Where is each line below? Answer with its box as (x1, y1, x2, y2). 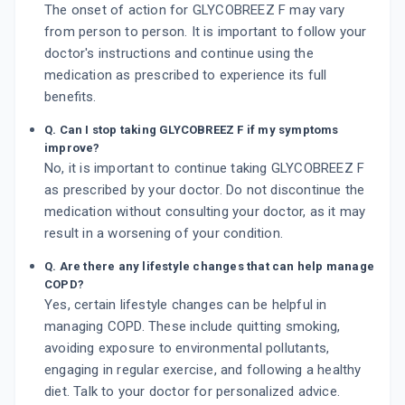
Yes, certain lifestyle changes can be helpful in (44, 297, 327, 314)
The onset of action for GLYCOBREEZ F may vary (44, 2, 345, 19)
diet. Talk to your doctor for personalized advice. (44, 383, 341, 400)
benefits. (44, 89, 97, 106)
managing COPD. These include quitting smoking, (44, 318, 341, 335)
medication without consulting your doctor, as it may (44, 203, 366, 221)
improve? (44, 141, 100, 155)
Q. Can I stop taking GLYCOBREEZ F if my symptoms (44, 123, 339, 137)
